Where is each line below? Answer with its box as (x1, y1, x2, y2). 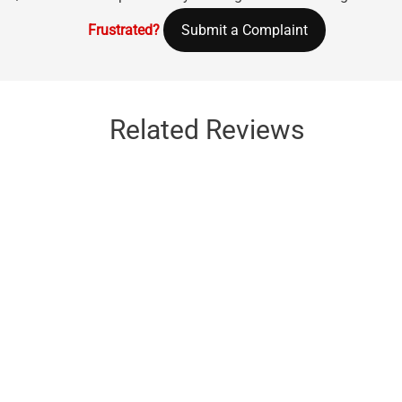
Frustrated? (87, 21, 160, 39)
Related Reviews (109, 113, 304, 145)
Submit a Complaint (180, 21, 308, 39)
